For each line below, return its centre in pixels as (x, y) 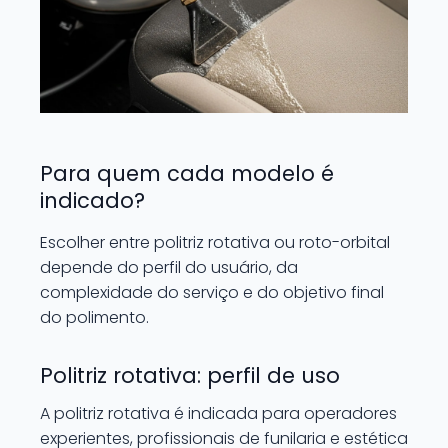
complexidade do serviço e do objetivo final (212, 292)
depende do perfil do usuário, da (169, 267)
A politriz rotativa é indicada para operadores (218, 413)
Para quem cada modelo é (187, 173)
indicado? (92, 200)
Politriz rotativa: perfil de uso (190, 375)
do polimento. (94, 317)
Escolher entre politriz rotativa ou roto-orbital (215, 242)
